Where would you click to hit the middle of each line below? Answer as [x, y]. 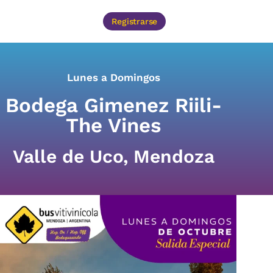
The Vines [114, 125]
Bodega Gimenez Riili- [114, 105]
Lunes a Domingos [114, 77]
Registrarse [135, 21]
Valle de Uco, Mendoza [114, 156]
